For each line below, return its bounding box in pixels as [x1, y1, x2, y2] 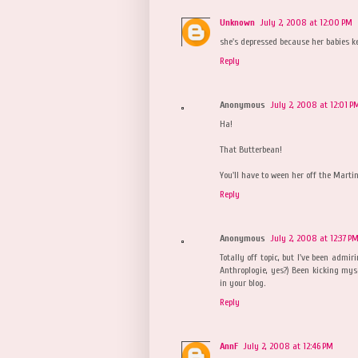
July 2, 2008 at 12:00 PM [260, 16, 352, 28]
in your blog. [220, 276, 265, 288]
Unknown [220, 16, 255, 28]
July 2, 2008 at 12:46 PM [243, 340, 333, 352]
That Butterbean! [220, 143, 282, 155]
